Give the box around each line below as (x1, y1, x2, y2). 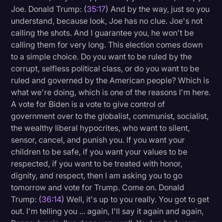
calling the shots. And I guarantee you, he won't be (11, 28, 194, 38)
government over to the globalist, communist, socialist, (11, 111, 209, 121)
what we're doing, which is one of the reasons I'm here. (11, 87, 211, 98)
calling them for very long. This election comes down (11, 40, 203, 50)
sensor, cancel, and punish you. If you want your (11, 135, 185, 145)
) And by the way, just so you (106, 4, 210, 14)
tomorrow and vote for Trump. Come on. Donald (11, 182, 185, 193)
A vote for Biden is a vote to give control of (11, 99, 166, 110)
